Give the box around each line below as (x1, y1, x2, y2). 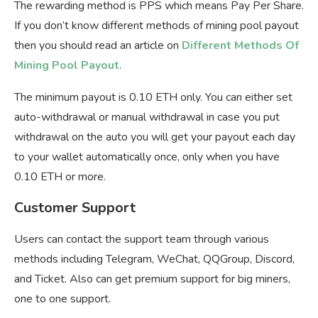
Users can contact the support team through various (14, 231, 269, 248)
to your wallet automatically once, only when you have (14, 149, 280, 165)
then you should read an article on (14, 38, 182, 54)
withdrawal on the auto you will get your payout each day (14, 129, 295, 146)
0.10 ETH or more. (14, 169, 106, 185)
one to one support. (14, 291, 111, 307)
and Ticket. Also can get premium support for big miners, (14, 271, 290, 287)
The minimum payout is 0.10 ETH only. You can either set (14, 89, 292, 106)
